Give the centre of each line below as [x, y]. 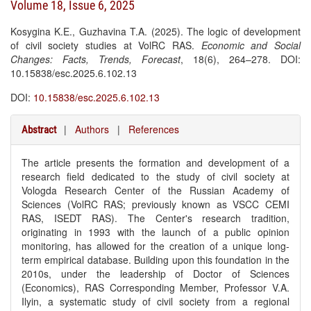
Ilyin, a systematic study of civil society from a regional [155, 301]
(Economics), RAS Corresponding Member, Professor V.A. [155, 287]
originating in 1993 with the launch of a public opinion [155, 232]
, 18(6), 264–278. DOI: [241, 59]
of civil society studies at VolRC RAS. [106, 45]
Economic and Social [251, 45]
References [154, 129]
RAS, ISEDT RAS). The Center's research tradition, [155, 218]
